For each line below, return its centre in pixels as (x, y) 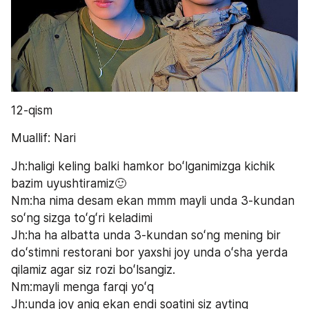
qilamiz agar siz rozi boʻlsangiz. (93, 269)
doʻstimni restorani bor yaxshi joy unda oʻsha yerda (149, 252)
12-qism (32, 110)
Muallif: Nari (43, 138)
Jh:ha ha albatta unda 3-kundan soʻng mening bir (146, 235)
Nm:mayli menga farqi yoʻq (84, 287)
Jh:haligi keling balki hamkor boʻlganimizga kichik (143, 166)
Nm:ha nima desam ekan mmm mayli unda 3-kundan (153, 200)
